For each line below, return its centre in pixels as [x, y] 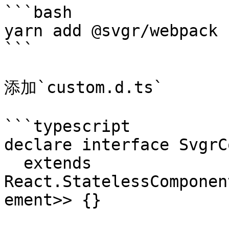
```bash [38, 12]
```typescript [67, 126]
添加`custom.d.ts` [84, 87]
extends [14, 163]
